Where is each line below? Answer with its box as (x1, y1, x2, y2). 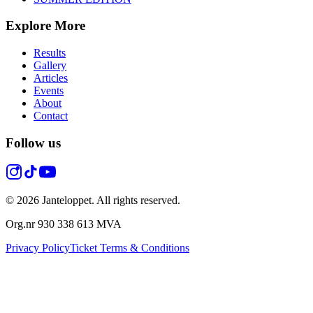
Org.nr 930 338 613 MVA (6, 218, 122, 231)
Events (34, 84, 64, 96)
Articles (34, 71, 68, 84)
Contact (34, 109, 68, 122)
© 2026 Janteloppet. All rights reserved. (6, 194, 180, 207)
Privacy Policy (6, 242, 70, 254)
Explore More (6, 18, 85, 34)
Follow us (6, 135, 61, 150)
